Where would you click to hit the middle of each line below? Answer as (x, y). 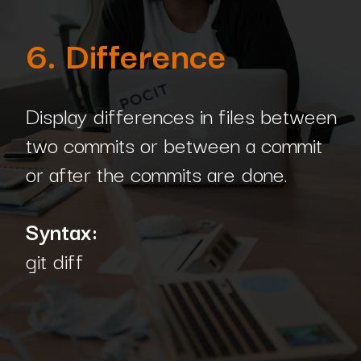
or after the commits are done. (165, 173)
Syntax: (64, 231)
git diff (54, 260)
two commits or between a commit (174, 144)
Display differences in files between (181, 115)
